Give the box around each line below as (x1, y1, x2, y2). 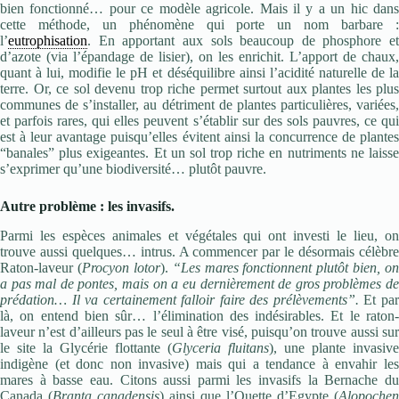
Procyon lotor (81, 260, 160, 276)
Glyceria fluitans (172, 340, 269, 356)
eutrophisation (8, 33, 87, 49)
